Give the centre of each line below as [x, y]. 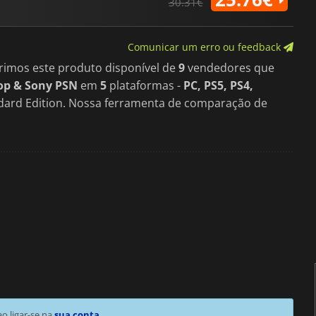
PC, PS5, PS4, [218, 85]
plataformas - [145, 85]
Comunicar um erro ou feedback [205, 47]
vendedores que [230, 67]
